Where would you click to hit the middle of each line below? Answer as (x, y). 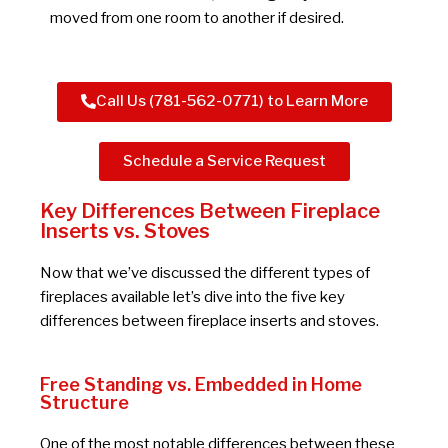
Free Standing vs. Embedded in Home (201, 384)
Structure (84, 402)
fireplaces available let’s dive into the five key (192, 297)
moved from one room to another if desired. (197, 17)
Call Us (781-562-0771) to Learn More (231, 101)
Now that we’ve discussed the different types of (205, 273)
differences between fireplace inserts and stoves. (209, 321)
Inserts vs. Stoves (125, 231)
